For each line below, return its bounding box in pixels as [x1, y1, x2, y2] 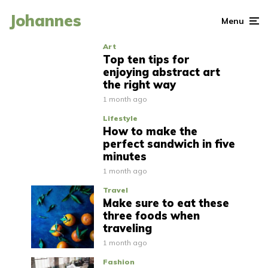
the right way [102, 78, 176, 92]
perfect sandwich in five [102, 137, 235, 151]
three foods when [102, 209, 200, 223]
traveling [102, 221, 152, 235]
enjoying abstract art [102, 65, 220, 79]
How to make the [102, 124, 197, 138]
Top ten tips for [102, 53, 189, 66]
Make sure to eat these [102, 196, 229, 210]
